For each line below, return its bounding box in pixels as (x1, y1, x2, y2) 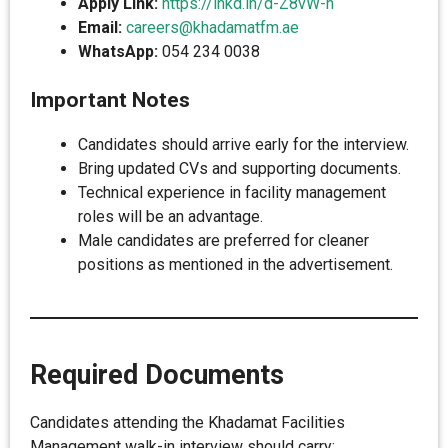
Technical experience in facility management (78, 183, 386, 202)
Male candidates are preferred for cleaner (78, 231, 369, 250)
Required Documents (30, 359, 284, 391)
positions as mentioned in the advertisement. (78, 255, 393, 274)
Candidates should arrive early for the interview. (78, 135, 409, 154)
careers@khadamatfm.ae (126, 18, 299, 37)
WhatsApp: (78, 42, 158, 61)
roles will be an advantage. (78, 207, 263, 226)
